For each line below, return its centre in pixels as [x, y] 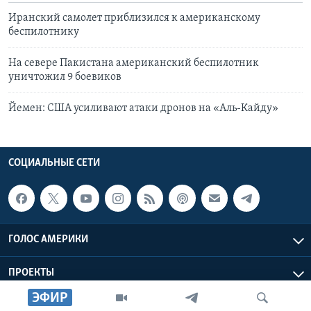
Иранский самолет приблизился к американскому [134, 18]
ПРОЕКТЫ [31, 272]
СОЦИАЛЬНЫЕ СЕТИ [54, 163]
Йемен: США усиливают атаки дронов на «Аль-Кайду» [143, 109]
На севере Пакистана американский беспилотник [134, 64]
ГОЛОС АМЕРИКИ [48, 239]
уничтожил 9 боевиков [65, 77]
